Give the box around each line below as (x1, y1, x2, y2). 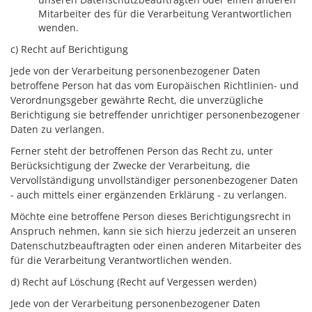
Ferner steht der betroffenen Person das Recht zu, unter (10, 144, 273, 157)
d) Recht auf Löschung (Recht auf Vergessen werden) (10, 275, 256, 288)
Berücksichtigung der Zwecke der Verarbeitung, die (10, 159, 250, 172)
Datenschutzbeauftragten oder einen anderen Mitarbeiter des (10, 239, 302, 252)
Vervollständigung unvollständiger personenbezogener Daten (10, 173, 298, 187)
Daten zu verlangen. (10, 123, 104, 136)
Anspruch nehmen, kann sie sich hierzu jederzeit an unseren (10, 224, 297, 237)
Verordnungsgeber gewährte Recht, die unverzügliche (10, 93, 263, 107)
